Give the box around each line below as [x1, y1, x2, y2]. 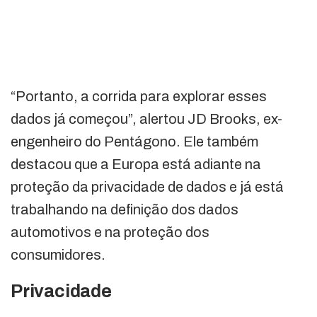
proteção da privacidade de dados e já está [11, 178, 284, 195]
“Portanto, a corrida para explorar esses [11, 88, 267, 104]
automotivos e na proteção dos [11, 224, 209, 240]
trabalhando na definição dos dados [11, 201, 238, 217]
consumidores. [11, 246, 105, 263]
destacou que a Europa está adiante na [11, 156, 261, 172]
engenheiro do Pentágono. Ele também [11, 133, 258, 149]
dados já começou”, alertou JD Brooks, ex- [11, 110, 282, 127]
